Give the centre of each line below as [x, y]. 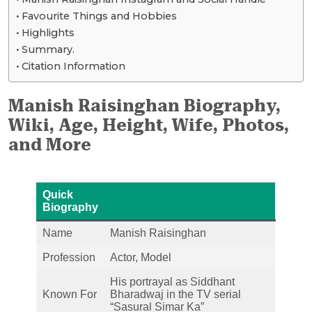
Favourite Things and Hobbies [99, 16]
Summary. [48, 50]
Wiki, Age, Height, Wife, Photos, [149, 126]
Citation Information [73, 67]
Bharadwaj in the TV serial [175, 295]
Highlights [48, 33]
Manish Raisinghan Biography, [145, 106]
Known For [70, 295]
